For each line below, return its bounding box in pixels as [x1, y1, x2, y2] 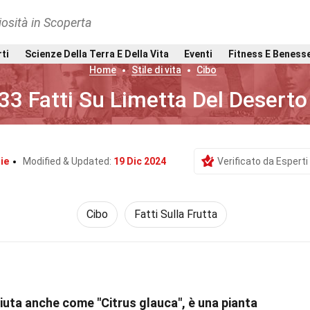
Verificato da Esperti [217, 156, 308, 167]
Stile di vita [131, 64, 181, 75]
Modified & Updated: [23, 156, 113, 167]
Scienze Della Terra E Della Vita [24, 48, 169, 60]
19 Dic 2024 [113, 156, 166, 167]
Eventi [184, 48, 213, 60]
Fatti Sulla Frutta [134, 208, 217, 221]
